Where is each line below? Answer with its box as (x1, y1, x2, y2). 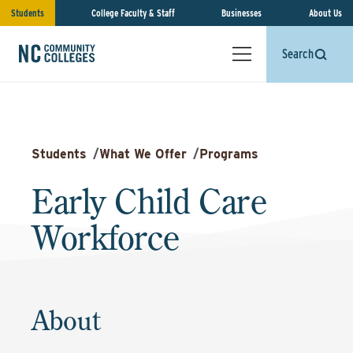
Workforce (32, 216, 180, 258)
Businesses (221, 7, 262, 19)
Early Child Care (32, 180, 267, 222)
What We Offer (99, 147, 187, 162)
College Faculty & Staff (91, 7, 175, 19)
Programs (199, 147, 258, 162)
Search (282, 46, 314, 61)
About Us (308, 7, 342, 19)
